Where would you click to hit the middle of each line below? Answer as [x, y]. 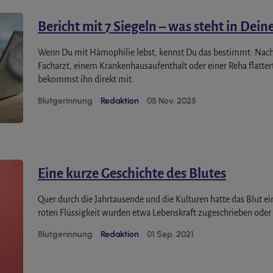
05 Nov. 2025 [172, 101]
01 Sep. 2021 [170, 235]
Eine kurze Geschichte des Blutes [132, 174]
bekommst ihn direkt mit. [86, 80]
